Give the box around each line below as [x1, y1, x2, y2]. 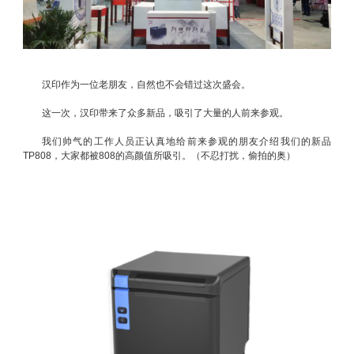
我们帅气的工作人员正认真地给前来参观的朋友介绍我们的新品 [42, 135, 331, 147]
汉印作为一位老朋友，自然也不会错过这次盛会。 [42, 78, 250, 90]
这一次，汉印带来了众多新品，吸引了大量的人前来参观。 [42, 107, 288, 119]
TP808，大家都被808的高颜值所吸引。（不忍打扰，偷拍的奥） [23, 149, 296, 161]
